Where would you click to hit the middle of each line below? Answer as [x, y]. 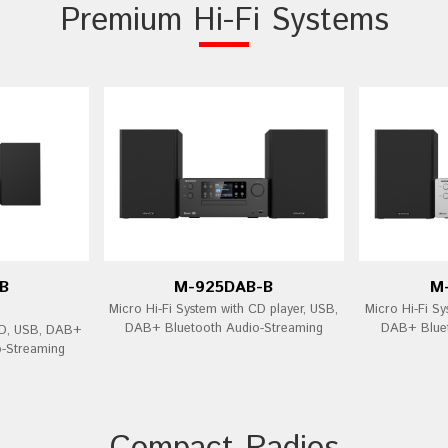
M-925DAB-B [224, 288]
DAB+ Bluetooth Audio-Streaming [223, 329]
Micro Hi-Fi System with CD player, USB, [224, 310]
